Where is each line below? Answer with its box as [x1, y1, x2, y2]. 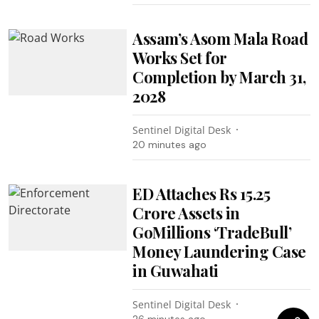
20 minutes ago [132, 137, 207, 151]
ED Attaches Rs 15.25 [132, 182, 271, 204]
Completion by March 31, [132, 66, 306, 88]
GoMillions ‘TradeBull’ [132, 221, 292, 243]
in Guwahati [132, 259, 219, 281]
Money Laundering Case [132, 240, 306, 262]
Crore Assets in [132, 202, 240, 224]
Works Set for [132, 46, 227, 68]
